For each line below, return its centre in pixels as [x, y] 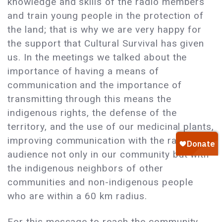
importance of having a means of [83, 71]
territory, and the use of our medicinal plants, [111, 127]
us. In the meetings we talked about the [97, 57]
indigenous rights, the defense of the [92, 113]
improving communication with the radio [99, 141]
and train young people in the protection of [106, 16]
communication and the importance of [95, 85]
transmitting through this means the [89, 99]
